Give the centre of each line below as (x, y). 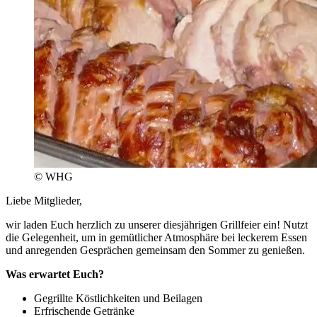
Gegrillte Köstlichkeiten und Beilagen (118, 298)
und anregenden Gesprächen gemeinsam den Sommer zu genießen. (155, 250)
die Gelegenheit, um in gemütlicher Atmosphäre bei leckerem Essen (156, 237)
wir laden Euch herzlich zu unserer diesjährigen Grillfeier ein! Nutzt (157, 224)
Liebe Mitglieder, (44, 200)
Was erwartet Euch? (55, 274)
